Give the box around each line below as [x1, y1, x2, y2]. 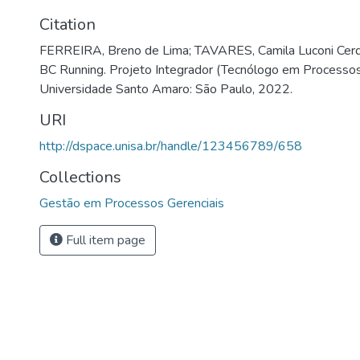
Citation [39, 14, 96, 35]
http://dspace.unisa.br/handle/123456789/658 [39, 137, 302, 155]
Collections [39, 166, 121, 188]
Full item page [63, 231, 145, 249]
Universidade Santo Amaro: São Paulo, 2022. [39, 80, 292, 98]
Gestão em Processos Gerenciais [39, 194, 224, 212]
